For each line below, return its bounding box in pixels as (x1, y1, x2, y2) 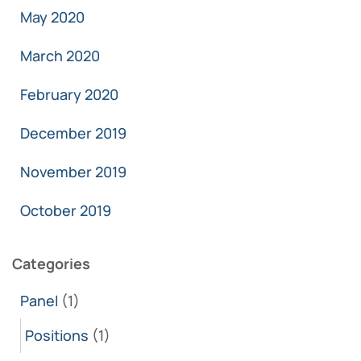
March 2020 (20, 46, 100, 66)
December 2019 (20, 123, 127, 143)
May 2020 (20, 7, 85, 27)
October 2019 (20, 201, 111, 221)
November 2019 (20, 162, 127, 182)
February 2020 (20, 85, 118, 105)
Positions (25, 326, 89, 346)
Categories (12, 254, 90, 274)
